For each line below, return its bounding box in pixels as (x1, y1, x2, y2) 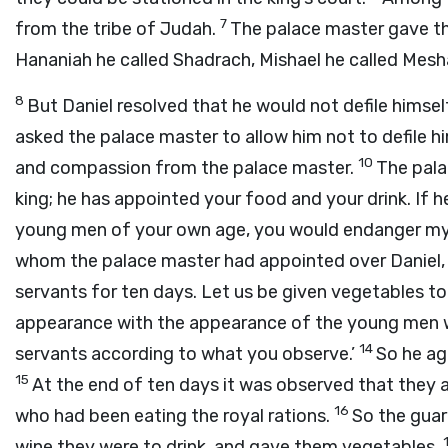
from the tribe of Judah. (15, 18, 220, 40)
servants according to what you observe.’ (15, 343, 359, 365)
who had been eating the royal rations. (15, 405, 334, 427)
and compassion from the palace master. (15, 157, 358, 179)
